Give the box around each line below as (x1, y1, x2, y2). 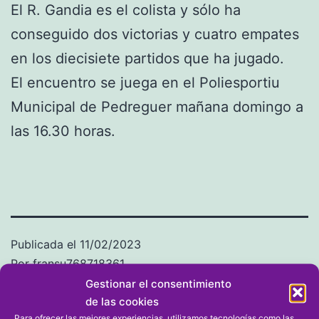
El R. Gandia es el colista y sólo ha (11, 1, 241, 19)
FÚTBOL (122, 276, 167, 290)
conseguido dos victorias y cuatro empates (11, 26, 299, 43)
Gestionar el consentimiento (85, 276, 231, 291)
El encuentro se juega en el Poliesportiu (11, 74, 280, 91)
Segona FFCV (173, 276, 246, 290)
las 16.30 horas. (11, 122, 120, 140)
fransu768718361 (33, 256, 125, 271)
